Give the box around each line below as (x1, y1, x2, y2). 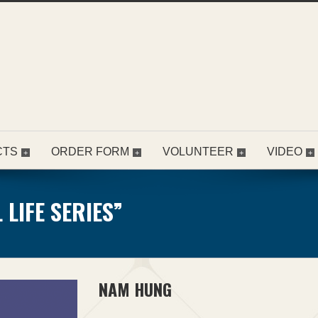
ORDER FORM (51, 146, 129, 158)
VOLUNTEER (163, 146, 234, 158)
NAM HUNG (99, 276, 172, 302)
